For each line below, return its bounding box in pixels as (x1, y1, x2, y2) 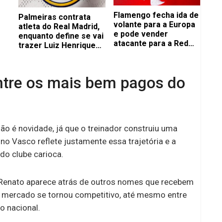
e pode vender (113, 29, 168, 39)
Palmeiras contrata (18, 12, 91, 22)
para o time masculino (18, 50, 101, 59)
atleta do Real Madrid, (18, 21, 100, 31)
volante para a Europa (113, 19, 195, 29)
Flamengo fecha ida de (113, 10, 199, 20)
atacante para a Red (113, 38, 188, 48)
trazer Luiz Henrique (18, 40, 96, 50)
